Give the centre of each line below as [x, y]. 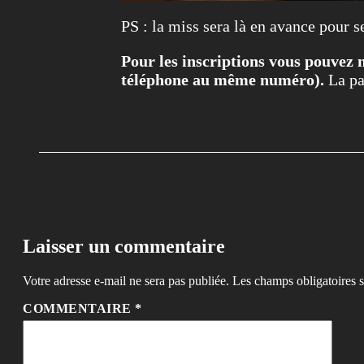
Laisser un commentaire [124, 247]
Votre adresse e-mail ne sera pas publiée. [126, 280]
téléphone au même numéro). [222, 80]
